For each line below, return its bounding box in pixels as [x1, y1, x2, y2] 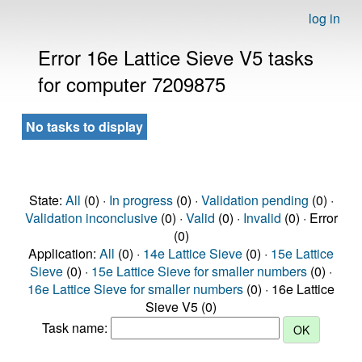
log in [309, 9, 340, 27]
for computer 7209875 [38, 69, 225, 98]
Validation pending [200, 191, 309, 209]
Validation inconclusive [24, 208, 158, 227]
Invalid [242, 208, 281, 227]
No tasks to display [26, 117, 143, 136]
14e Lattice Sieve [143, 244, 242, 263]
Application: [28, 244, 99, 263]
